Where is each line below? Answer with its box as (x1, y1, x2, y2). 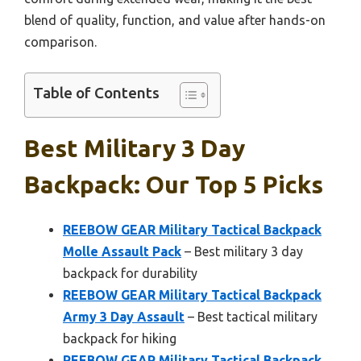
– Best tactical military (185, 309, 317, 325)
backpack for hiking (63, 331, 176, 346)
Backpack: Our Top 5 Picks (24, 171, 323, 199)
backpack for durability (63, 266, 197, 281)
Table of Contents (33, 84, 160, 102)
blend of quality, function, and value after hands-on (24, 13, 326, 28)
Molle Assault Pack (63, 244, 181, 259)
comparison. (24, 35, 97, 50)
